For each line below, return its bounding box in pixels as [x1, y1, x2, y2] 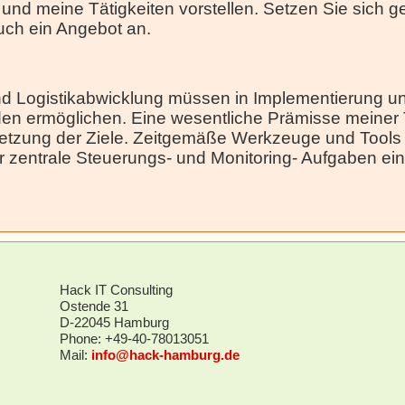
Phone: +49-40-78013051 [59, 330, 209, 346]
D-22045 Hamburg [59, 314, 169, 330]
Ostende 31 [59, 297, 128, 314]
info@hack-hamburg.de [90, 346, 240, 363]
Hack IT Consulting [59, 281, 173, 297]
